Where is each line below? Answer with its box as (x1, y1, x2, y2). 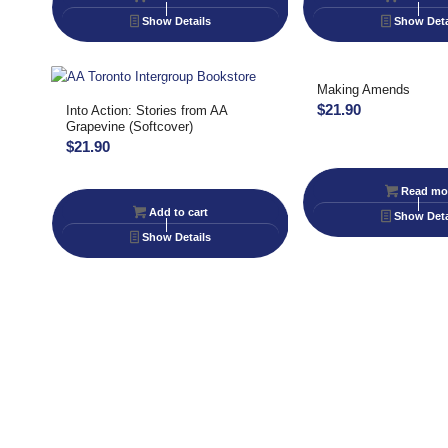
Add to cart (145, 206, 208, 219)
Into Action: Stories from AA (66, 103, 227, 119)
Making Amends (317, 82, 411, 98)
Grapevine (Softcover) (66, 119, 193, 135)
